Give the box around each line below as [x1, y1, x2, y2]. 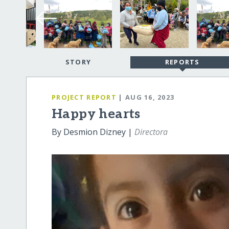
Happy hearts [52, 106, 141, 123]
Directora [134, 126, 168, 138]
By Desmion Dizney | [52, 126, 135, 138]
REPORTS [165, 57, 200, 67]
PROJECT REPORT [52, 92, 117, 102]
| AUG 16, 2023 [118, 92, 175, 102]
